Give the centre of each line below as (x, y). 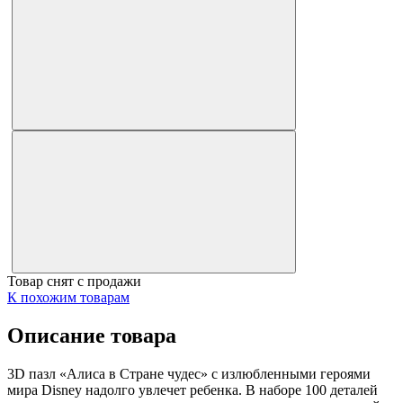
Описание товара (92, 335)
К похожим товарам (68, 297)
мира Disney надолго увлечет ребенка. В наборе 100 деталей (193, 390)
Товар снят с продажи (74, 281)
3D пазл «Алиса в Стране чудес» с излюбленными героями (189, 373)
